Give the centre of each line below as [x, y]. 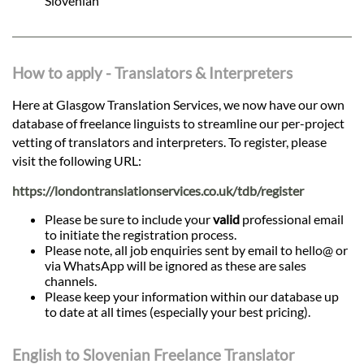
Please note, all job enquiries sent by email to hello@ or [196, 249]
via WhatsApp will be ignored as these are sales [175, 265]
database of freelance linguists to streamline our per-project [178, 123]
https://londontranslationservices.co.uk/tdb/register [158, 190]
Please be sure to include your [129, 219]
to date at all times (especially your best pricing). [178, 311]
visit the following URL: [77, 160]
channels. [71, 280]
